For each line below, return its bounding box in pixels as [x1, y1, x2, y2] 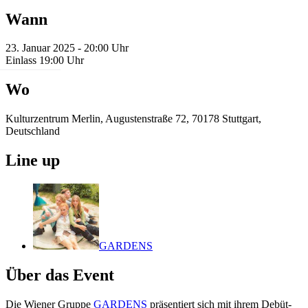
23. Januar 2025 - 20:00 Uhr [5, 42, 129, 54]
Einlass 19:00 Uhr [5, 54, 84, 67]
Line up [5, 151, 60, 170]
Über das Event [5, 266, 114, 285]
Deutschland [5, 125, 60, 137]
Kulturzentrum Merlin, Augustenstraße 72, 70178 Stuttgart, [5, 113, 261, 125]
